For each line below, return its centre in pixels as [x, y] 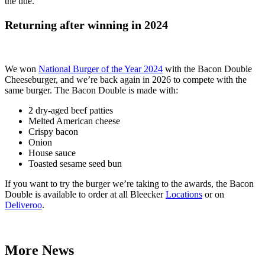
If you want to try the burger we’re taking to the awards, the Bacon [129, 183]
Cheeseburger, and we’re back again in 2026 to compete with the [126, 79]
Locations [184, 194]
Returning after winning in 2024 [86, 25]
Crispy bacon [53, 131]
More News [39, 250]
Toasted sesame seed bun [75, 163]
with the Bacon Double [207, 69]
